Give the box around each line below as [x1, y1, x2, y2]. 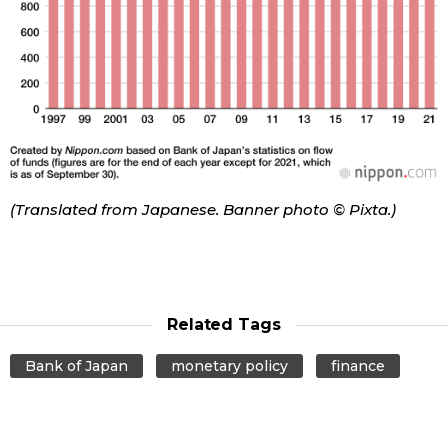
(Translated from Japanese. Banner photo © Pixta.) [10, 200, 396, 220]
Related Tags [166, 315, 282, 335]
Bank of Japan [25, 357, 128, 376]
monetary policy [170, 357, 288, 376]
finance [330, 357, 385, 376]
